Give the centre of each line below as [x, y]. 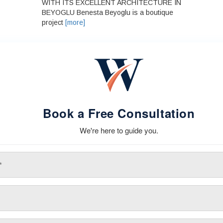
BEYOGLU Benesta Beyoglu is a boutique [108, 13]
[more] [75, 23]
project [54, 23]
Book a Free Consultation [119, 113]
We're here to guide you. [119, 130]
